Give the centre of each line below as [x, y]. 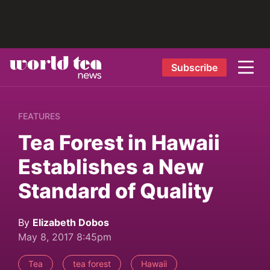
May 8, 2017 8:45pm [65, 237]
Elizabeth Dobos [71, 222]
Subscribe [194, 67]
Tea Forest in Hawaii [119, 143]
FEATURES [39, 116]
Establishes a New [111, 167]
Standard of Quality [116, 191]
